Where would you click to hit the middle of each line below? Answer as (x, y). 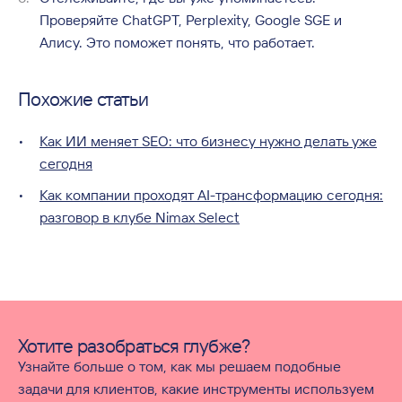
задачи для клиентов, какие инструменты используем (196, 389)
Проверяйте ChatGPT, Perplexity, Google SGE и (191, 20)
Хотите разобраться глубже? (135, 345)
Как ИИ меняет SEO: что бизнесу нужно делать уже (208, 141)
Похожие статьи (83, 99)
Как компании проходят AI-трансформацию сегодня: (211, 195)
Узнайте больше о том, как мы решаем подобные (179, 366)
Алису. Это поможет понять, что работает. (177, 42)
